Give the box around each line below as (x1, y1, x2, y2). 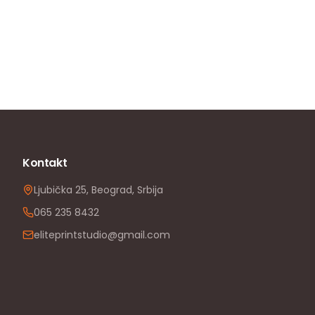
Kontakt (22, 155, 67, 171)
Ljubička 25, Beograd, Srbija (34, 183, 163, 197)
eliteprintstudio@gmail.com (34, 228, 170, 242)
